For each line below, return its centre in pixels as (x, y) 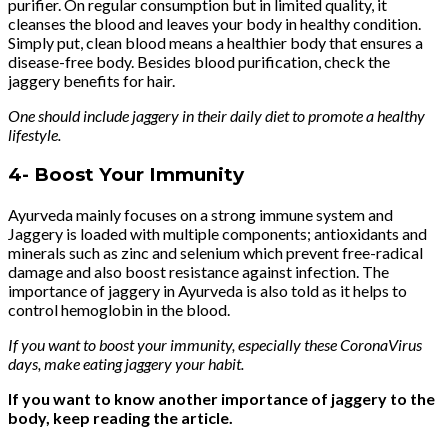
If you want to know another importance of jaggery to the (221, 398)
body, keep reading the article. (122, 417)
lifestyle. (34, 135)
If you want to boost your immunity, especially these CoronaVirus (215, 344)
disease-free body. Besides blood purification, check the (199, 62)
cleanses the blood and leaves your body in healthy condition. (214, 24)
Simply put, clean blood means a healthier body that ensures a (215, 43)
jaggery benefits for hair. (91, 81)
